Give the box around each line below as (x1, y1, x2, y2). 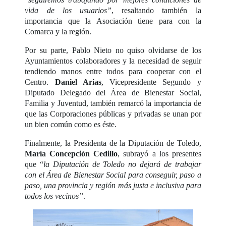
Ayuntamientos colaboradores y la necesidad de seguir (25, 56, 201, 66)
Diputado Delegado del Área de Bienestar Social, (25, 88, 201, 97)
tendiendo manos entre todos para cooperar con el (25, 67, 201, 76)
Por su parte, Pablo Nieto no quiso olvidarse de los (25, 46, 201, 55)
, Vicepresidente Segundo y (101, 78, 201, 87)
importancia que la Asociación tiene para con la (25, 17, 201, 26)
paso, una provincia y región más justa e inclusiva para (25, 181, 201, 190)
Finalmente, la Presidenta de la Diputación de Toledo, (25, 139, 201, 148)
